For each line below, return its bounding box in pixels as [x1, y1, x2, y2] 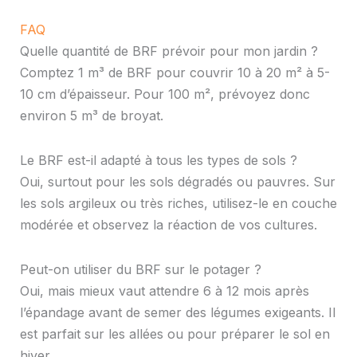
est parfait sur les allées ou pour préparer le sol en [19, 326, 330, 343]
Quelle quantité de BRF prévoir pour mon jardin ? [19, 42, 318, 59]
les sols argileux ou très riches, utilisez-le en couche [19, 194, 337, 211]
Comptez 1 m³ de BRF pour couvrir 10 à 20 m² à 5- [19, 64, 330, 80]
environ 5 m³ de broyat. [19, 107, 163, 124]
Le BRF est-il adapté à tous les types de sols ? [19, 151, 297, 168]
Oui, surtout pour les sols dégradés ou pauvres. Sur [19, 173, 335, 190]
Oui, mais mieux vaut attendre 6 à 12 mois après [19, 283, 309, 300]
